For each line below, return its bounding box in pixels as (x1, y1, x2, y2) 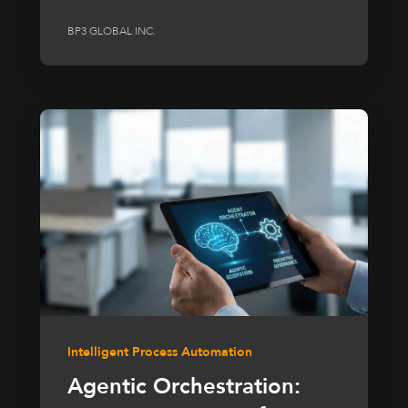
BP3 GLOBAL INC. (67, 24, 156, 39)
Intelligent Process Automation (67, 343, 252, 362)
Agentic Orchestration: (67, 372, 301, 403)
